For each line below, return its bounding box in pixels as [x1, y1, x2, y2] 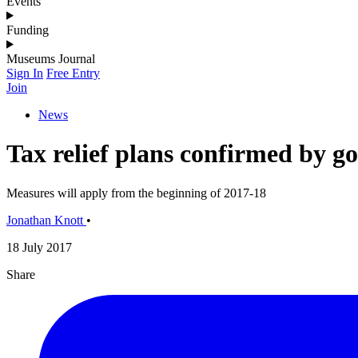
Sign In [6, 66, 43, 80]
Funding [6, 22, 49, 37]
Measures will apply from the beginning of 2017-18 [6, 185, 266, 200]
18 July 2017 [6, 240, 72, 254]
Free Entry [46, 66, 100, 80]
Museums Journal [6, 51, 95, 66]
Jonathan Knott [6, 213, 83, 227]
